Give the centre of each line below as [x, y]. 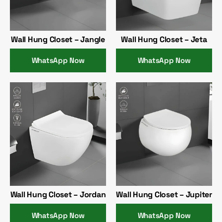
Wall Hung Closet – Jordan [58, 195]
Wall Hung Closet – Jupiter [164, 195]
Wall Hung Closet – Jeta [164, 39]
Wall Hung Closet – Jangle [58, 39]
